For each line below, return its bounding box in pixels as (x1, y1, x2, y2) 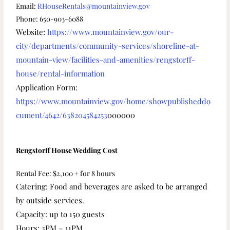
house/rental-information (16, 68, 105, 79)
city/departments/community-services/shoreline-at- (16, 40, 200, 51)
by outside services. (16, 195, 85, 205)
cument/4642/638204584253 (16, 109, 108, 120)
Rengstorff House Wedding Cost (16, 145, 118, 155)
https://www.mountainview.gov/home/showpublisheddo (16, 95, 211, 106)
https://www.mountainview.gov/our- (47, 26, 174, 37)
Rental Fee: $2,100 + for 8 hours (16, 168, 116, 178)
